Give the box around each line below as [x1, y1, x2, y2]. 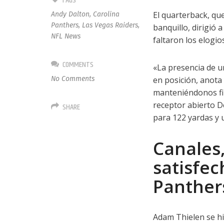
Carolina [93, 10, 120, 18]
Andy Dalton [51, 10, 90, 18]
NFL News [51, 32, 81, 40]
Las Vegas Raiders [82, 21, 138, 29]
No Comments [51, 74, 95, 83]
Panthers [51, 21, 79, 29]
